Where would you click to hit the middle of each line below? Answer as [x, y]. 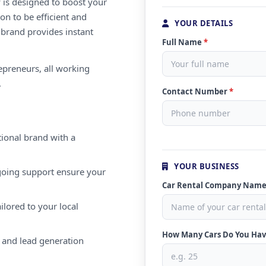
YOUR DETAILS [202, 23]
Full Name [183, 42]
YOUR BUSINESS [205, 166]
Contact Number [196, 91]
